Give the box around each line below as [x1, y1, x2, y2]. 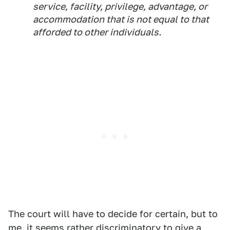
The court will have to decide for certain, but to [8, 208, 218, 220]
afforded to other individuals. [33, 27, 161, 38]
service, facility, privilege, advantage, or [33, 1, 207, 12]
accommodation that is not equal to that [33, 14, 209, 25]
